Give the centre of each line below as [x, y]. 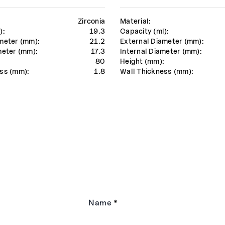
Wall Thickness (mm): [157, 71]
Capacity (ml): [145, 31]
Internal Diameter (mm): [161, 51]
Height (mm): [142, 61]
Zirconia [92, 21]
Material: [136, 21]
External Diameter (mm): [162, 41]
